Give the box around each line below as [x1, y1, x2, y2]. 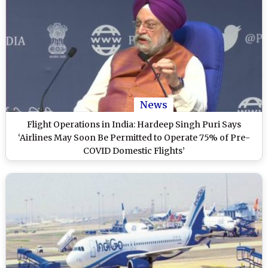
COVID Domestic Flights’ [83, 145, 185, 156]
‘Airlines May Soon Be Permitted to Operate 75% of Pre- [18, 132, 250, 143]
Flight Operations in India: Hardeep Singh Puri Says [27, 118, 241, 130]
